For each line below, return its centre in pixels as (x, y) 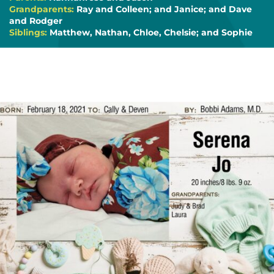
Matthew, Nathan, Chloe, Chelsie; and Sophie (151, 32)
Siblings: (29, 32)
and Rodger (36, 20)
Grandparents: (43, 9)
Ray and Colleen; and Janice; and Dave (164, 9)
